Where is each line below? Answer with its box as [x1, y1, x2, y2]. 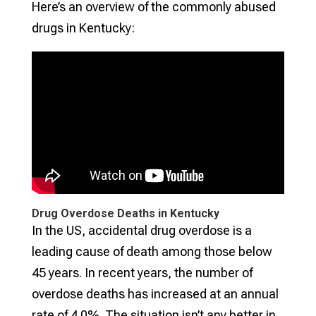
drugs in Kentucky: [31, 20, 135, 36]
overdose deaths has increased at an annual [31, 286, 279, 301]
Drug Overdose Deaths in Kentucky [31, 206, 219, 220]
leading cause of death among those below [31, 243, 272, 259]
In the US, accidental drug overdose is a [31, 222, 252, 238]
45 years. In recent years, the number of [31, 265, 253, 280]
